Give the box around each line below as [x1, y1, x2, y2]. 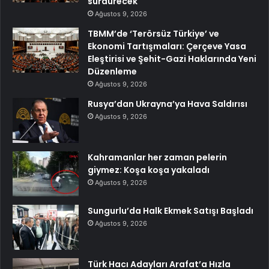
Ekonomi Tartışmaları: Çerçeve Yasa [88, 40, 246, 52]
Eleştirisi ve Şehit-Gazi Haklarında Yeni [88, 52, 256, 65]
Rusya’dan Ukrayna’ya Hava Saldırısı [88, 97, 247, 110]
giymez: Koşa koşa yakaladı [88, 163, 210, 176]
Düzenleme [88, 65, 137, 77]
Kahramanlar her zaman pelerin [88, 151, 227, 163]
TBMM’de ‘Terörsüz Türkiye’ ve [88, 27, 219, 40]
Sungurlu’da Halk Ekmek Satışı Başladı [88, 204, 253, 217]
